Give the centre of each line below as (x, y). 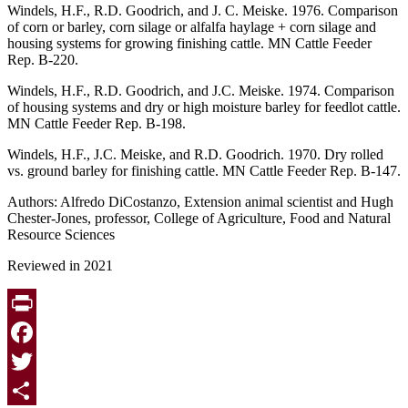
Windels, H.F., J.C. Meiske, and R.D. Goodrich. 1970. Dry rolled (195, 155)
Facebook (36, 362)
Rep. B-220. (43, 60)
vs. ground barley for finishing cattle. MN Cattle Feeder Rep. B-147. (204, 171)
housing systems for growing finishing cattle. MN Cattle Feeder (189, 44)
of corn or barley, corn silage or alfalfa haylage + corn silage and (192, 27)
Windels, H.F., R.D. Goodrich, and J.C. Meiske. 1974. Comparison (201, 91)
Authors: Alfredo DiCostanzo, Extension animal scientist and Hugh (200, 202)
